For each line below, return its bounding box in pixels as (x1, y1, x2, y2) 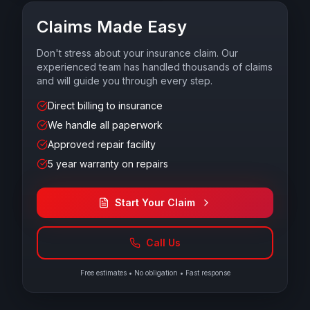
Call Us (146, 237, 181, 248)
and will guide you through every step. (37, 75, 212, 86)
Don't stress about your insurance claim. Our (37, 47, 238, 59)
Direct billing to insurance (48, 100, 163, 111)
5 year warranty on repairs (48, 158, 168, 170)
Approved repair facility (48, 138, 156, 150)
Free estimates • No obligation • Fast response (80, 268, 230, 277)
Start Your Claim (115, 197, 195, 208)
